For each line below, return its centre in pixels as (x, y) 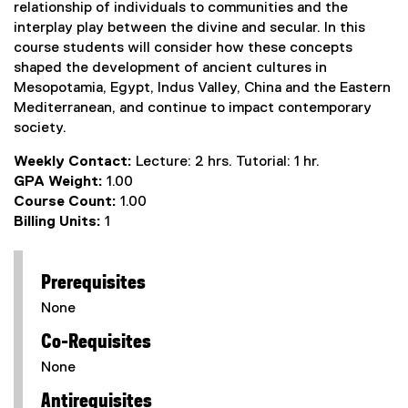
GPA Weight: (60, 182)
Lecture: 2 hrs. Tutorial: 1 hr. (228, 162)
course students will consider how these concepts (183, 48)
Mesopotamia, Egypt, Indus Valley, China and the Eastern (202, 88)
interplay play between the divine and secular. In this (189, 28)
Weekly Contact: (75, 162)
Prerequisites (94, 283)
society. (40, 128)
